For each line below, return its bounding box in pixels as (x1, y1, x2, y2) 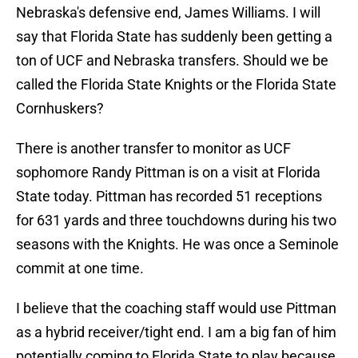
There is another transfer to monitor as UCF (16, 140, 291, 157)
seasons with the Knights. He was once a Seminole (16, 236, 339, 253)
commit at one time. (16, 260, 144, 277)
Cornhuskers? (16, 100, 104, 117)
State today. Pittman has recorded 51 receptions (16, 188, 322, 205)
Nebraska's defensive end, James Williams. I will (16, 4, 320, 22)
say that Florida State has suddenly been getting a (16, 28, 332, 46)
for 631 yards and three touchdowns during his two (16, 212, 336, 229)
